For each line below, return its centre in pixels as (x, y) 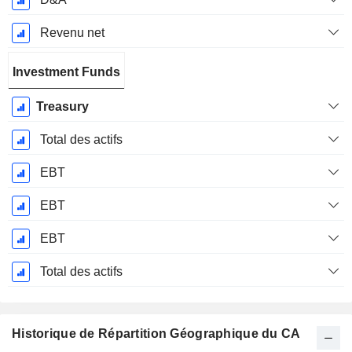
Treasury (62, 107)
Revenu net (72, 33)
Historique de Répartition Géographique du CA (156, 334)
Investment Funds (66, 72)
